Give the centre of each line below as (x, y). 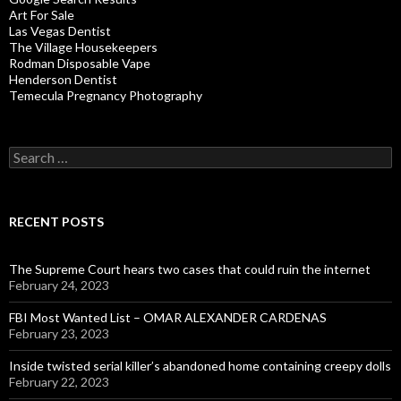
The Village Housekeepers (83, 47)
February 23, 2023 (59, 334)
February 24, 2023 (59, 286)
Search (27, 154)
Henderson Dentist (63, 80)
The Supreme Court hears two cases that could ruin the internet (190, 269)
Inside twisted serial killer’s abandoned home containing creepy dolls (200, 366)
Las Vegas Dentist (60, 31)
